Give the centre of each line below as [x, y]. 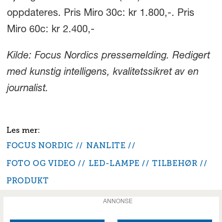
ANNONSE [117, 202]
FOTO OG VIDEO [41, 163]
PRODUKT [28, 181]
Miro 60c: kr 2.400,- [51, 30]
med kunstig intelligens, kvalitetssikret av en [103, 73]
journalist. [28, 89]
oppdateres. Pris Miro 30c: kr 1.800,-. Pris [100, 14]
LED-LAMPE [114, 163]
